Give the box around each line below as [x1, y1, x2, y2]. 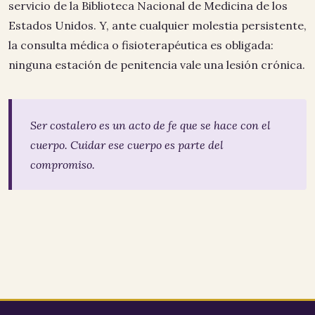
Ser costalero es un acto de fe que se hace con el [30, 117, 271, 132]
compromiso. [30, 157, 95, 172]
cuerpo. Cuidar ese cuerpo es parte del [30, 137, 224, 152]
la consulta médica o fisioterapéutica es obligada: [8, 38, 274, 53]
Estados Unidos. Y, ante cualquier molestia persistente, [8, 18, 307, 33]
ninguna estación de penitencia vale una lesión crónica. [8, 58, 305, 72]
